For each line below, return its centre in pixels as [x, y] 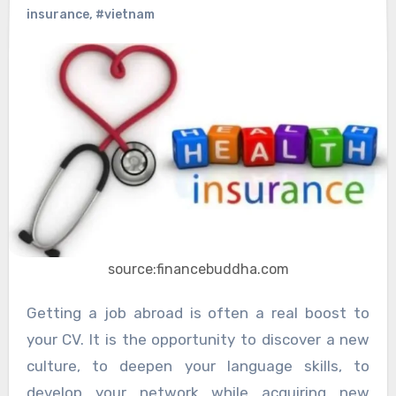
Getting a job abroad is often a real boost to [31, 313]
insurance [57, 15]
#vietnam [125, 15]
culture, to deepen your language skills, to [198, 366]
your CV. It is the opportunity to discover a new [198, 340]
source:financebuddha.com [198, 270]
